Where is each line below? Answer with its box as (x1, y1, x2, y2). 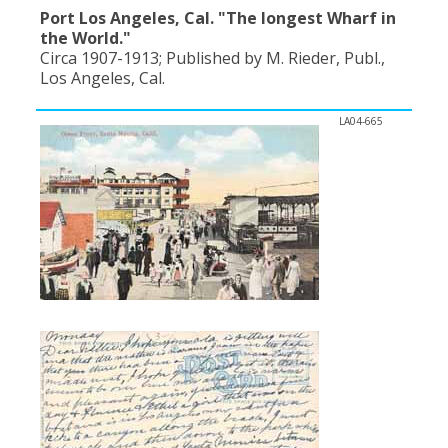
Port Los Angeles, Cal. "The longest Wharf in (40, 6, 396, 29)
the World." (40, 26, 131, 49)
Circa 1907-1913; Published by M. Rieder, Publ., (40, 46, 385, 69)
